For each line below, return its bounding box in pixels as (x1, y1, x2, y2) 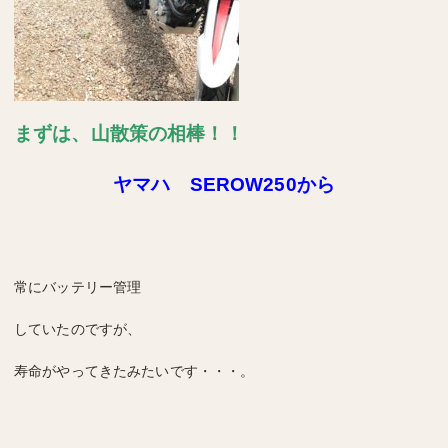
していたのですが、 (14, 320, 142, 337)
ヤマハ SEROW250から (113, 173, 335, 195)
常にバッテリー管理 (14, 278, 142, 295)
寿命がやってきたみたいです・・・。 (14, 362, 255, 379)
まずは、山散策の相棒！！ (14, 122, 244, 144)
